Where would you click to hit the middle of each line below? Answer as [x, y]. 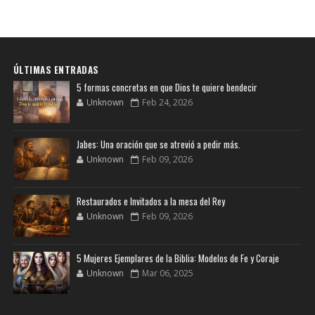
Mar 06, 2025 [167, 274]
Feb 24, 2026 [167, 103]
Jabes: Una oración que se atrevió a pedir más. [158, 144]
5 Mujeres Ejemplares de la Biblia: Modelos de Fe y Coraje [178, 258]
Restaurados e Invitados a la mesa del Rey [150, 201]
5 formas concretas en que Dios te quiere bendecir [167, 88]
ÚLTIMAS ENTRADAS [56, 70]
